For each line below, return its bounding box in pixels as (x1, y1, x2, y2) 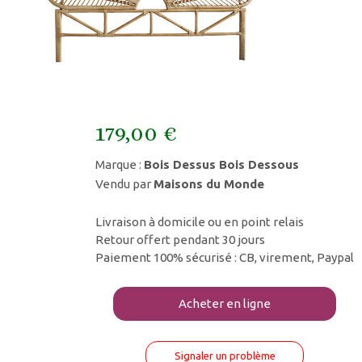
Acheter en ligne (179, 297, 271, 310)
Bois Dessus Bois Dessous (144, 158, 299, 171)
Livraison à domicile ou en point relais (95, 215, 304, 229)
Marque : (95, 158, 144, 171)
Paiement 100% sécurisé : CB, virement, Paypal (95, 250, 354, 264)
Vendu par (95, 177, 154, 191)
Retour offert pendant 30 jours (95, 233, 265, 246)
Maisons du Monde (154, 177, 264, 191)
